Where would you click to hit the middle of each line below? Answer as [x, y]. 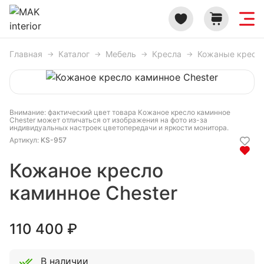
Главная [26, 54]
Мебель [121, 54]
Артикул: [25, 140]
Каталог [74, 54]
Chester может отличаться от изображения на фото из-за [108, 120]
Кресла [167, 54]
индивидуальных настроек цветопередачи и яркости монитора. [119, 128]
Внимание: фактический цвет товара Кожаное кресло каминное [120, 112]
